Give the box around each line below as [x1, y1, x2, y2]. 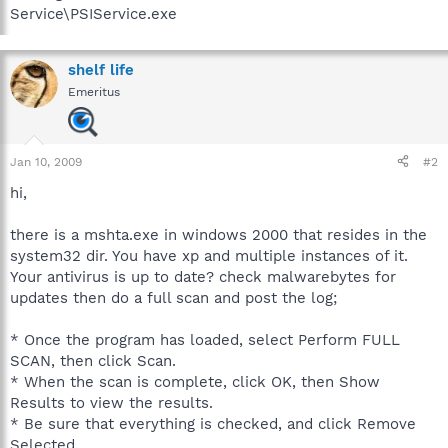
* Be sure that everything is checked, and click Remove [10, 414, 416, 433]
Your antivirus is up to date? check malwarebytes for [10, 267, 396, 286]
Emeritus [68, 84, 120, 99]
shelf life [68, 60, 134, 79]
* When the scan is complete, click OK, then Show [10, 372, 380, 391]
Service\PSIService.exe [10, 4, 177, 23]
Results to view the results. [10, 393, 213, 412]
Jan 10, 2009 [10, 154, 82, 169]
